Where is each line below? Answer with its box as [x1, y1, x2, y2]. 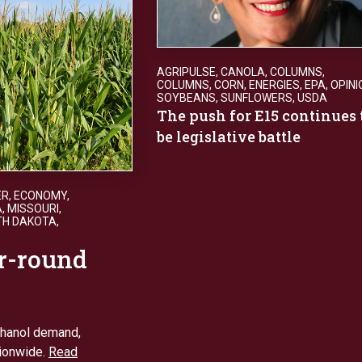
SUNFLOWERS [221, 90, 293, 104]
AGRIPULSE [157, 65, 216, 78]
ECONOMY [14, 188, 67, 202]
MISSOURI [7, 201, 59, 215]
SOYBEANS [157, 90, 216, 104]
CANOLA [221, 65, 265, 78]
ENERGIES [249, 78, 300, 91]
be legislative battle [157, 126, 301, 146]
